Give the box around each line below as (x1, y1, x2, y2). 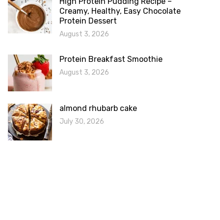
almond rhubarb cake (59, 104, 137, 113)
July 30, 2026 (59, 117, 104, 126)
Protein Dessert (59, 16, 117, 26)
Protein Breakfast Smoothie (59, 55, 163, 64)
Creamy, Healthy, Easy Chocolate (59, 6, 181, 16)
